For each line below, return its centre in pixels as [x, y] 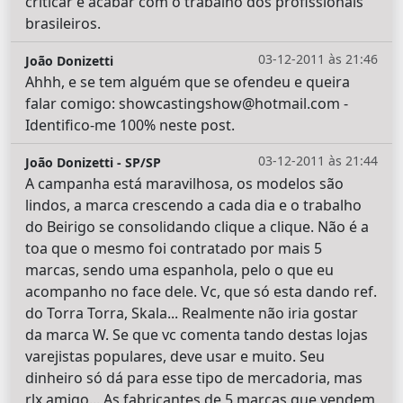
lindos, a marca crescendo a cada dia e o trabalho [193, 206]
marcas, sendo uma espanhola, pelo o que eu [179, 270]
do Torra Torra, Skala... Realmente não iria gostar [192, 313]
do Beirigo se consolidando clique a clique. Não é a [197, 227]
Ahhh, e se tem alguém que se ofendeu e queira [188, 82]
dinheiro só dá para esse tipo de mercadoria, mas [194, 378]
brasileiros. [63, 24]
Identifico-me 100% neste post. [130, 125]
